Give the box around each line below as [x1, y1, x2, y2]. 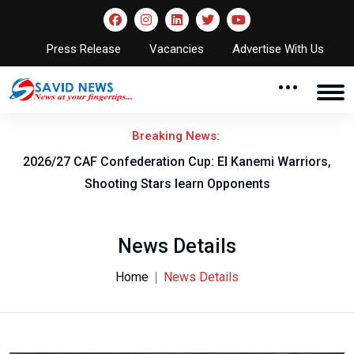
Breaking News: [131, 128, 223, 143]
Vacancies [149, 42, 204, 56]
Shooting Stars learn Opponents [84, 175, 270, 191]
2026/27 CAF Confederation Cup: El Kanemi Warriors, [23, 153, 331, 169]
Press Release [46, 42, 121, 56]
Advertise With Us [232, 42, 324, 56]
